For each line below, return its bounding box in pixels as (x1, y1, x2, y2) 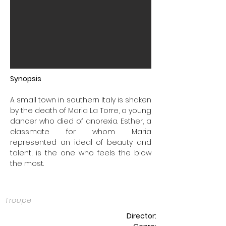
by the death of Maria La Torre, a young (10, 105, 151, 116)
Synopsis (10, 74, 41, 84)
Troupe (5, 195, 32, 205)
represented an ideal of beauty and (10, 137, 151, 147)
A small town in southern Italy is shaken (10, 95, 151, 105)
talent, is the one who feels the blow (10, 148, 151, 158)
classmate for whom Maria (10, 127, 151, 137)
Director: (127, 211, 156, 221)
